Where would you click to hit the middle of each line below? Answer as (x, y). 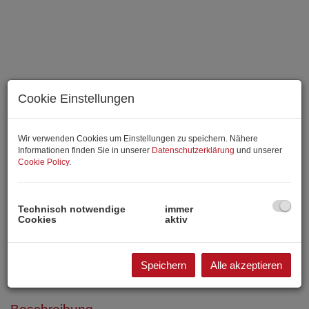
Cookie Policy (43, 162)
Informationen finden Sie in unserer (85, 150)
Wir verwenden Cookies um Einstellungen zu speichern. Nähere (138, 139)
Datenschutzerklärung (193, 150)
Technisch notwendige (72, 209)
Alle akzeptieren (246, 265)
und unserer (258, 150)
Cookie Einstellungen (76, 99)
